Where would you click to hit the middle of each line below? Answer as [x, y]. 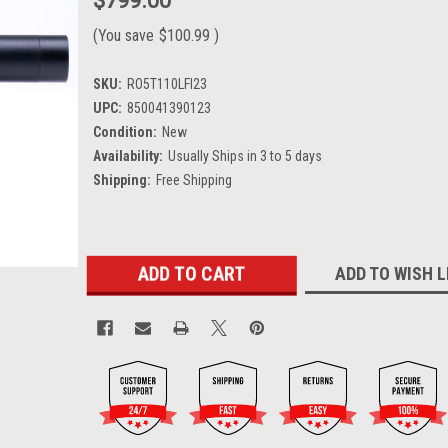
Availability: [127, 155]
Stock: [111, 272]
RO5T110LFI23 [166, 83]
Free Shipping [193, 179]
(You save [123, 35]
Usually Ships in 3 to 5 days [244, 155]
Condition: [124, 131]
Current [115, 251]
